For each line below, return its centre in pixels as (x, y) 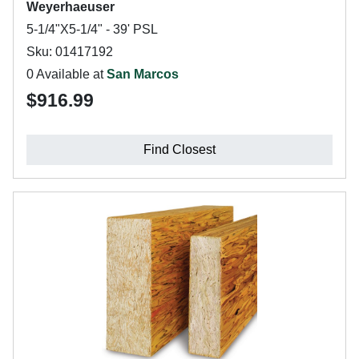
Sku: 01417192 (70, 52)
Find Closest (179, 149)
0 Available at (67, 74)
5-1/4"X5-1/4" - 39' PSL (92, 29)
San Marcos (143, 74)
